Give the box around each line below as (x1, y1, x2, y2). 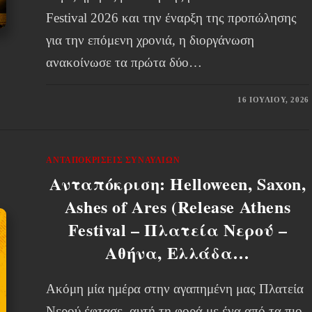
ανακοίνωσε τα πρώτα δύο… (46, 55, 203, 70)
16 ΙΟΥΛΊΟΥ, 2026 (237, 95, 309, 104)
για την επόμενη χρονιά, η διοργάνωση (46, 33, 255, 47)
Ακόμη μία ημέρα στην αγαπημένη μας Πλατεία (46, 281, 304, 296)
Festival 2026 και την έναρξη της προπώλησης (46, 10, 297, 25)
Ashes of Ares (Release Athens (64, 194, 291, 219)
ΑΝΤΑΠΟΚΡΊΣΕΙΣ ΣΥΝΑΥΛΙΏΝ (46, 155, 180, 165)
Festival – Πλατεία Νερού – (68, 217, 288, 242)
